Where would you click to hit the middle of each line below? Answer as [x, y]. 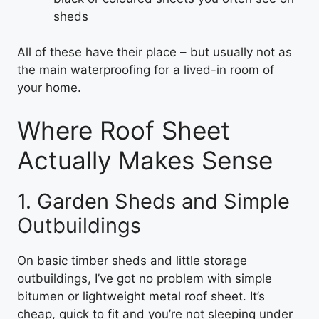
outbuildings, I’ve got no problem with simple [145, 278]
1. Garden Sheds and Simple [153, 201]
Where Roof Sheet [124, 130]
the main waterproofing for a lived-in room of [146, 70]
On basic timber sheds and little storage [132, 260]
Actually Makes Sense [145, 160]
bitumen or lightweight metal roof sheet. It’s [141, 296]
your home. [49, 88]
